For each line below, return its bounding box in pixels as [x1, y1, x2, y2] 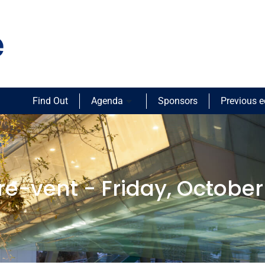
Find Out [32, 95, 68, 107]
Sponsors [157, 95, 198, 107]
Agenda [91, 95, 123, 107]
